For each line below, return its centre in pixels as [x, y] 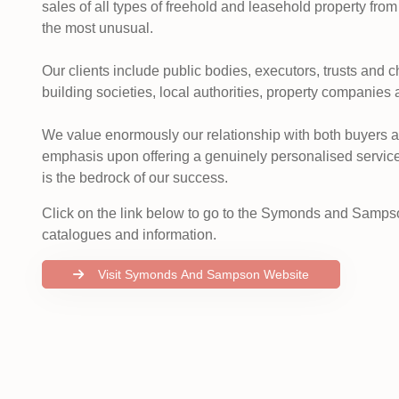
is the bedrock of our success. [135, 178]
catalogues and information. [129, 235]
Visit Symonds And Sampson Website [286, 274]
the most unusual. [98, 28]
